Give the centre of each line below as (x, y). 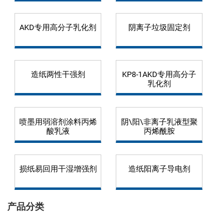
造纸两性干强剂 (58, 75)
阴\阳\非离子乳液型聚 (159, 122)
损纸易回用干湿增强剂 (58, 169)
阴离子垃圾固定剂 (159, 28)
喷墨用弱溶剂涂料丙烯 (58, 122)
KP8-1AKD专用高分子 (159, 75)
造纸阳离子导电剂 (159, 169)
